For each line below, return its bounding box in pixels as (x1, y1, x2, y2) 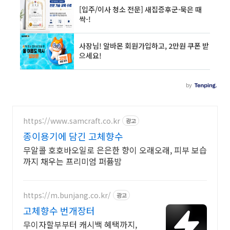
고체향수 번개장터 (23, 204, 95, 217)
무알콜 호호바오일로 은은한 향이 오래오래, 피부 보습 (23, 144, 207, 156)
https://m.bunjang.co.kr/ (23, 189, 111, 200)
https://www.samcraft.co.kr (23, 115, 120, 126)
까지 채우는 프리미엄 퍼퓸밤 (23, 155, 122, 167)
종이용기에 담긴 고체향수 (23, 129, 123, 143)
